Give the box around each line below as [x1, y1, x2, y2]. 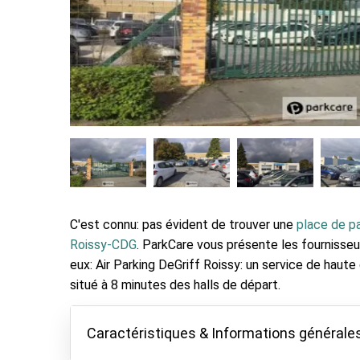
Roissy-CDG [70, 237, 137, 252]
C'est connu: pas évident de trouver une [70, 217, 297, 232]
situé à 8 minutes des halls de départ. [70, 277, 284, 292]
